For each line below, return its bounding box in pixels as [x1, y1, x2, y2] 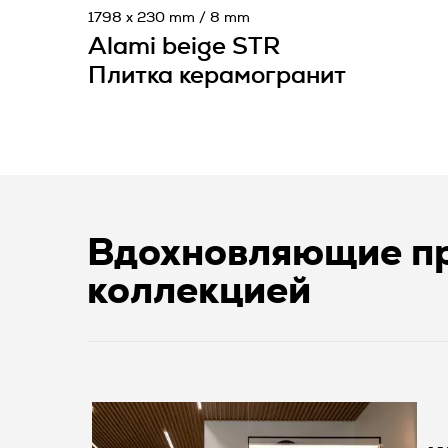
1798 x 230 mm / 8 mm [88, 11, 250, 25]
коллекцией [87, 273, 311, 311]
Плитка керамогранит [88, 64, 346, 88]
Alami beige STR [88, 35, 280, 59]
